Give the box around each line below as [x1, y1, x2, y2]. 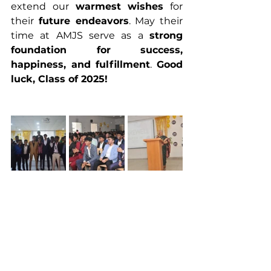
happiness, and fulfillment [11, 59, 151, 70]
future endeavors [38, 15, 129, 27]
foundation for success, [11, 44, 183, 56]
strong [149, 30, 183, 41]
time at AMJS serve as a [11, 30, 149, 41]
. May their [128, 15, 183, 27]
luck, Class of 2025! [11, 73, 108, 85]
